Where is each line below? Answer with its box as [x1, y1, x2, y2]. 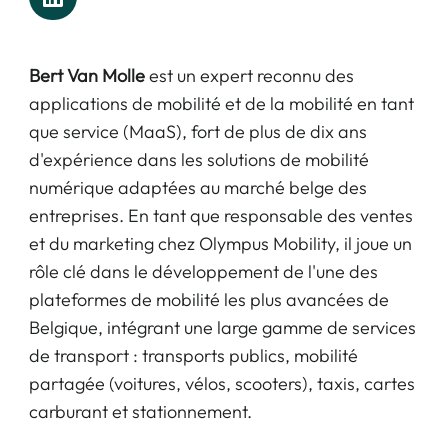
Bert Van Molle [28, 64, 145, 88]
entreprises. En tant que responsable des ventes [28, 204, 413, 228]
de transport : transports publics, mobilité [28, 344, 358, 368]
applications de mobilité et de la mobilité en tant [28, 92, 414, 116]
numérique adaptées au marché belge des [28, 176, 367, 200]
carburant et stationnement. [28, 400, 252, 424]
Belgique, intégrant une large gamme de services [28, 316, 416, 340]
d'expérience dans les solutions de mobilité [28, 148, 369, 172]
